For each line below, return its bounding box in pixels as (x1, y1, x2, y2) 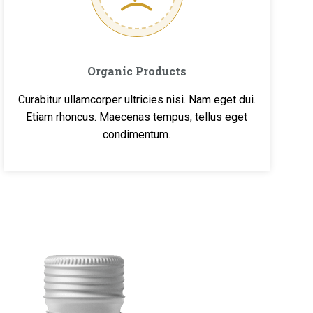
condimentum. (103, 128, 171, 141)
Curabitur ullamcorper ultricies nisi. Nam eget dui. (17, 93, 256, 106)
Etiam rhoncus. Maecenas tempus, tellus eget (26, 110, 248, 124)
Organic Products (87, 64, 187, 78)
